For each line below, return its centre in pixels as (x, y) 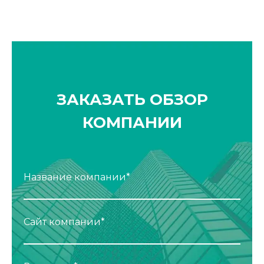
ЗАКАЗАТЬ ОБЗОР (132, 99)
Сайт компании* (64, 222)
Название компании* (77, 177)
